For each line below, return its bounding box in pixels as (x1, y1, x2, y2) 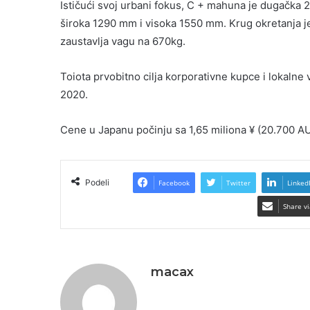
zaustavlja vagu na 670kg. (60, 35, 185, 48)
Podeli (85, 177, 109, 188)
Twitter (226, 178, 250, 188)
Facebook (158, 178, 190, 188)
